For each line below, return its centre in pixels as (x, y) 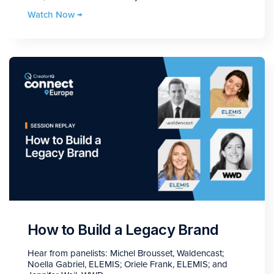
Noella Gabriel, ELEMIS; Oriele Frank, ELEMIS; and (128, 264)
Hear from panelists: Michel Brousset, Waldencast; (126, 253)
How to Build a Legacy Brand (123, 229)
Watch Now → (55, 14)
